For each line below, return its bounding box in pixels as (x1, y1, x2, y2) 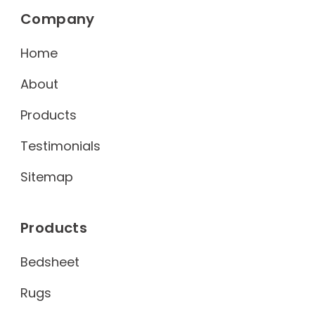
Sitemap (20, 167, 73, 186)
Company (20, 8, 95, 29)
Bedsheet (20, 252, 79, 271)
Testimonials (20, 136, 101, 155)
